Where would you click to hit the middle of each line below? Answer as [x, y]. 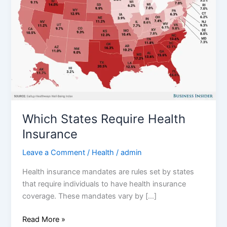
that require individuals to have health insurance [104, 184]
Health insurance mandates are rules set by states [108, 172]
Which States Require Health [104, 119]
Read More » [44, 219]
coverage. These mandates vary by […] [90, 196]
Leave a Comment [54, 153]
